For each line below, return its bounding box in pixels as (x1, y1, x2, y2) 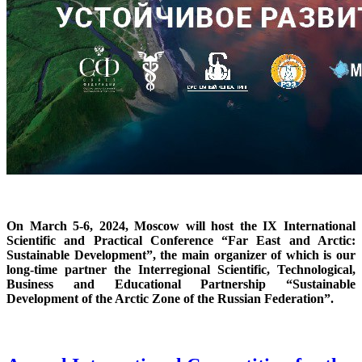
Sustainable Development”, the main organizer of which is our (6, 248, 356, 263)
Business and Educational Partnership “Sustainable (6, 277, 356, 292)
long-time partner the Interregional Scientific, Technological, (6, 263, 356, 277)
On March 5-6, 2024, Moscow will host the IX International (6, 219, 356, 234)
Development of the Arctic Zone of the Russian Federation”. (6, 292, 334, 306)
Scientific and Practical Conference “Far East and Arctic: (6, 234, 356, 248)
